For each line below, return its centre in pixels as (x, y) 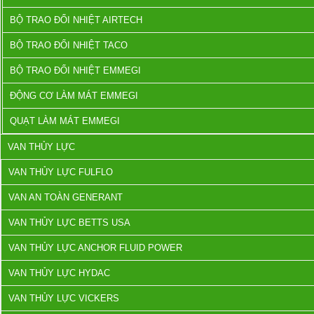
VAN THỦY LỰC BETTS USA (69, 223)
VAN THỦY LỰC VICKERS (64, 298)
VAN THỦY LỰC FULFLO (61, 172)
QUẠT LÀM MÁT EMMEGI (65, 121)
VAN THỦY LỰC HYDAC (59, 273)
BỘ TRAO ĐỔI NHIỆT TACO (69, 45)
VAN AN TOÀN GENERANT (66, 197)
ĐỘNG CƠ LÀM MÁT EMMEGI (74, 96)
